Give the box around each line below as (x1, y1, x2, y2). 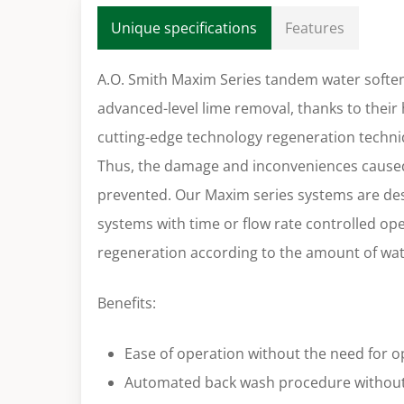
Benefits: (96, 293, 156, 314)
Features (284, 18, 344, 39)
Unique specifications (110, 18, 257, 39)
